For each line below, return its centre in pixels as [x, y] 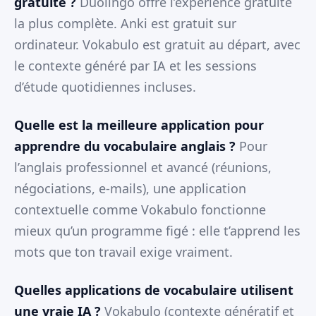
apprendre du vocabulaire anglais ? [125, 146]
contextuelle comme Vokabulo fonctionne [140, 210]
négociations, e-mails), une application [130, 189]
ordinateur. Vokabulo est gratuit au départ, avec [157, 45]
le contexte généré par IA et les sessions [135, 66]
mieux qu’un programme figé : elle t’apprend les [157, 231]
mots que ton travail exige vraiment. [123, 252]
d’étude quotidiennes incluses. [105, 87]
